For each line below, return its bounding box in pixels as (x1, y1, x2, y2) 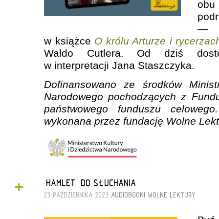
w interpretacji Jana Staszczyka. (44, 60, 195, 71)
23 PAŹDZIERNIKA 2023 (44, 190, 111, 199)
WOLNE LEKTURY (148, 190, 196, 199)
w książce (44, 35, 95, 47)
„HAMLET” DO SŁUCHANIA (44, 176, 136, 189)
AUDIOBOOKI (111, 190, 146, 199)
